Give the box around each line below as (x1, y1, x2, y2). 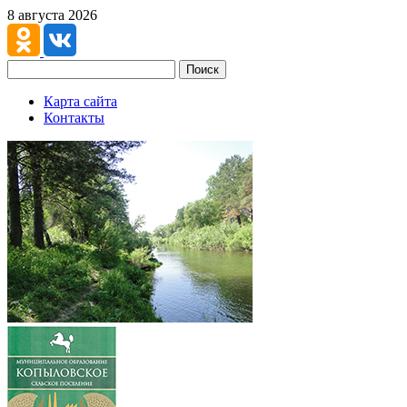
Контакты (44, 110, 104, 125)
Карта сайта (44, 94, 117, 109)
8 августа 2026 (7, 7, 97, 23)
